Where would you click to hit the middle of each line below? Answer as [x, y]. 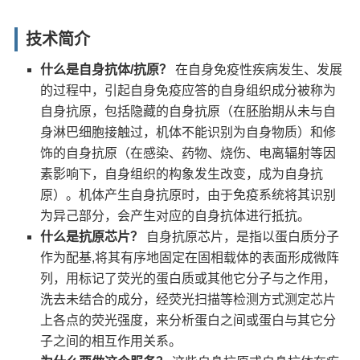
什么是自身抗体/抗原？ [106, 69]
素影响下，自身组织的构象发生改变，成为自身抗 [182, 174]
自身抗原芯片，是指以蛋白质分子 [241, 236]
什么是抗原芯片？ [92, 236]
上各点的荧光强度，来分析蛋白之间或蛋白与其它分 [188, 320]
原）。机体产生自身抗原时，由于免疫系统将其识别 [188, 194]
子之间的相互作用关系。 [111, 341]
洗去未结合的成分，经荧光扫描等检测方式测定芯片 [188, 299]
